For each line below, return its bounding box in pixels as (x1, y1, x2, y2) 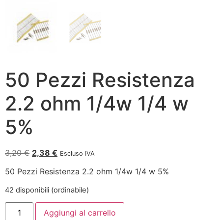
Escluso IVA (60, 150, 95, 158)
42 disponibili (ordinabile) (5, 185, 89, 194)
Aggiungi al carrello (44, 208, 116, 218)
